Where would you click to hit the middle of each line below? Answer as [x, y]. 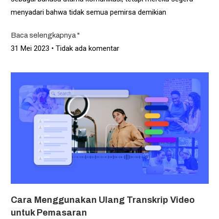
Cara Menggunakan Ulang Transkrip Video [102, 200]
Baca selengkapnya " [45, 35]
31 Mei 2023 [31, 48]
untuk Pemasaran [49, 212]
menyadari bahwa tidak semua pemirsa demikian [88, 12]
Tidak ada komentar [86, 48]
